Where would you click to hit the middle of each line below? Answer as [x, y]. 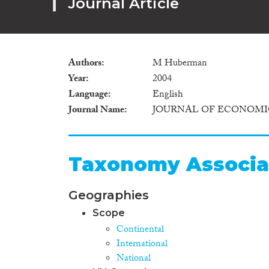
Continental [140, 230]
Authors [85, 64]
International [142, 244]
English [168, 95]
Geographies [109, 195]
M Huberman [180, 64]
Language [88, 95]
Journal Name [96, 110]
